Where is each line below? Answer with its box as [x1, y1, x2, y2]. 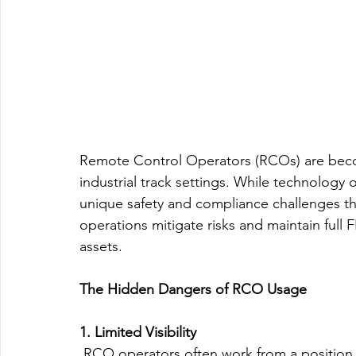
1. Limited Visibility [79, 323, 196, 342]
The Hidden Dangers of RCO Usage [79, 281, 307, 299]
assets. [79, 238, 122, 256]
